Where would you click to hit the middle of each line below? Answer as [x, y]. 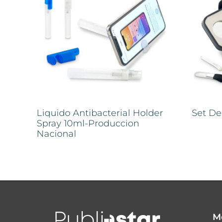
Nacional [56, 134]
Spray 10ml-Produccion [88, 123]
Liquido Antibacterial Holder [100, 113]
